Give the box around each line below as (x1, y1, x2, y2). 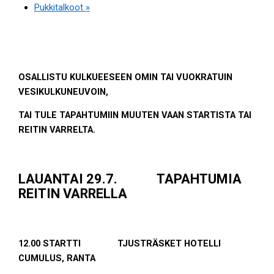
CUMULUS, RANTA (18, 252, 96, 264)
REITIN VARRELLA (18, 185, 128, 201)
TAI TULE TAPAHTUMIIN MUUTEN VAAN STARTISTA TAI (18, 109, 252, 121)
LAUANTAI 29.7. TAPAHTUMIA (18, 171, 242, 187)
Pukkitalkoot (34, 2, 86, 13)
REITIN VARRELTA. (18, 124, 96, 136)
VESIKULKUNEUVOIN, (18, 86, 109, 97)
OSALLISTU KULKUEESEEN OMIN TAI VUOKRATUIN (18, 71, 233, 83)
